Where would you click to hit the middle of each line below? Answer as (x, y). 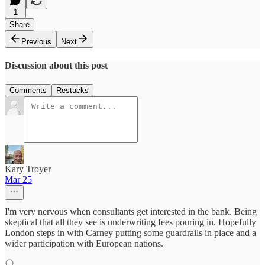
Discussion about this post (56, 66)
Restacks (72, 90)
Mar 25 (18, 179)
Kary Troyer (28, 169)
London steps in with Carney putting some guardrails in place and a (130, 232)
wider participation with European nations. (84, 243)
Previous (36, 42)
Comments (28, 90)
